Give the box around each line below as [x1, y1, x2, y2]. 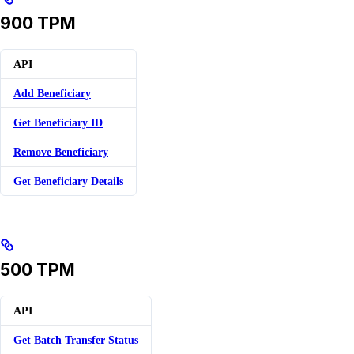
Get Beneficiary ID [13, 116, 103, 130]
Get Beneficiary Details [13, 175, 123, 188]
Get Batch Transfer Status [13, 333, 138, 346]
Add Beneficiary [13, 87, 91, 100]
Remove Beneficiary [13, 145, 108, 159]
